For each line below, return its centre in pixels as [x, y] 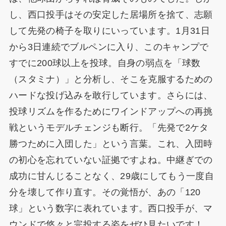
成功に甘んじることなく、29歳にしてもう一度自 [111, 176]
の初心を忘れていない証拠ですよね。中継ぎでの [111, 160]
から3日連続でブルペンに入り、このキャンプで [109, 47]
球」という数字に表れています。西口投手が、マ [111, 209]
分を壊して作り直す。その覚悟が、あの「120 [105, 192]
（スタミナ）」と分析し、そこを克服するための [111, 79]
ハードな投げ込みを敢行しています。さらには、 [111, 96]
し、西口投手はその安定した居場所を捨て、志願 [111, 15]
